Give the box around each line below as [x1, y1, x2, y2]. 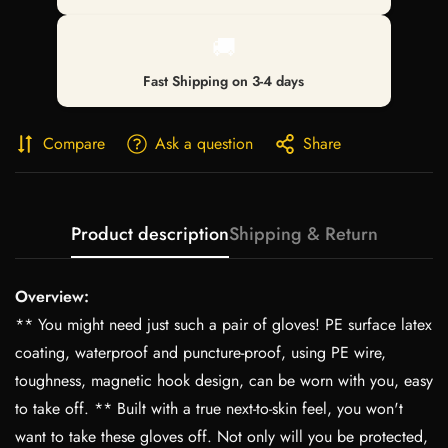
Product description [70, 220, 229, 247]
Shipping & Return [228, 220, 378, 247]
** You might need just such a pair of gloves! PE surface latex [15, 312, 432, 336]
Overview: [15, 284, 89, 308]
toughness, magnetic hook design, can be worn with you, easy [15, 368, 433, 392]
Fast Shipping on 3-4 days [143, 70, 305, 91]
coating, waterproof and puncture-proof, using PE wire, [15, 340, 386, 364]
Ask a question [155, 131, 253, 155]
